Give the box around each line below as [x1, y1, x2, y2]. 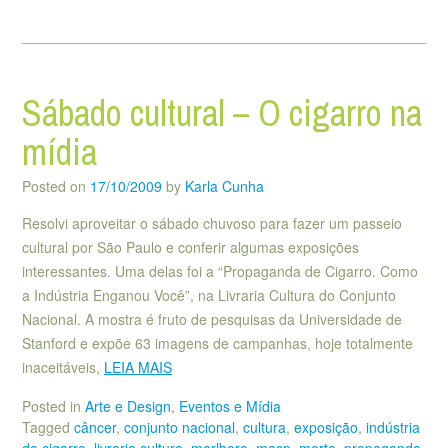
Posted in [22, 396, 85, 417]
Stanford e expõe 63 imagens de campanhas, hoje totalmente [22, 333, 413, 354]
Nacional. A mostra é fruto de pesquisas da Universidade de [22, 309, 402, 330]
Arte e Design [85, 396, 171, 417]
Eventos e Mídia [179, 396, 281, 417]
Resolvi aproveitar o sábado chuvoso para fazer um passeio [22, 213, 402, 234]
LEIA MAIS [104, 357, 172, 378]
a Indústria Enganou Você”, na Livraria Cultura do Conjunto [22, 285, 396, 306]
